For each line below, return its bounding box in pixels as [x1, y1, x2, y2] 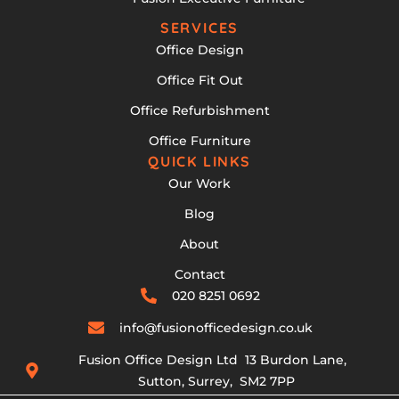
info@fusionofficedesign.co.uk [119, 320, 313, 337]
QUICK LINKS [148, 152, 251, 171]
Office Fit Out [156, 72, 243, 89]
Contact [174, 266, 225, 283]
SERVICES [159, 19, 240, 37]
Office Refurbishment [129, 102, 270, 119]
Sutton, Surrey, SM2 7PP [137, 373, 295, 390]
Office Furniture [148, 133, 251, 150]
